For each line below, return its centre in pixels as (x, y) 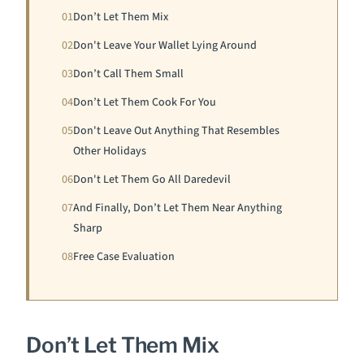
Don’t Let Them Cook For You (145, 102)
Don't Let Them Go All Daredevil (152, 180)
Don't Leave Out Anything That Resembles (176, 131)
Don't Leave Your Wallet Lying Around (165, 45)
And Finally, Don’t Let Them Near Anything (178, 208)
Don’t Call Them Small (128, 74)
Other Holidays (110, 151)
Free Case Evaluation (124, 257)
